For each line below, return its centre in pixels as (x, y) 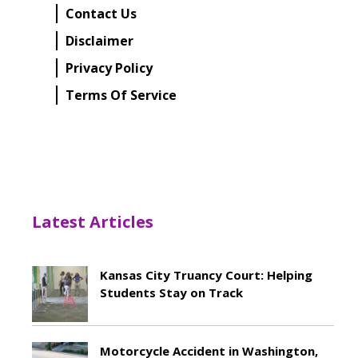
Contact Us (101, 14)
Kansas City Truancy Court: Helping (206, 275)
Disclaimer (99, 41)
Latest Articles (93, 222)
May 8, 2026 (128, 313)
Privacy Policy (109, 68)
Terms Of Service (121, 95)
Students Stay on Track (171, 293)
